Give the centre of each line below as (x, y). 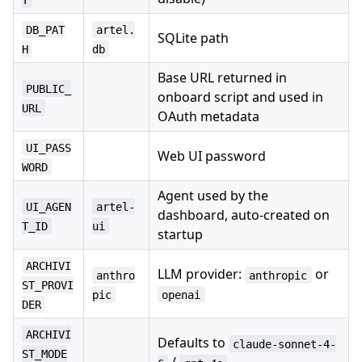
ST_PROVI (48, 285)
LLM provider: (201, 274)
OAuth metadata (208, 117)
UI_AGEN (49, 206)
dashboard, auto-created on (244, 215)
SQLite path (193, 38)
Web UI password (212, 156)
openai (181, 295)
